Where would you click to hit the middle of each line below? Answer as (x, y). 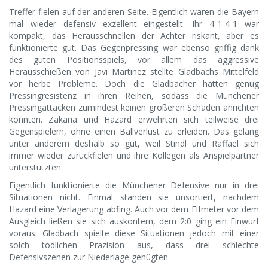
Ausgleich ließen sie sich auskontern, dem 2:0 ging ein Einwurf (134, 221)
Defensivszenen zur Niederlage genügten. (89, 257)
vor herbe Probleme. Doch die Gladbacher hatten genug (134, 84)
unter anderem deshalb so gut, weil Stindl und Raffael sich (134, 144)
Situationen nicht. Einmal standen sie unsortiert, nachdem (134, 197)
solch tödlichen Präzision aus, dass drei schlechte (134, 245)
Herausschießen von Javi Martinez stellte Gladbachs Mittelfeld (134, 72)
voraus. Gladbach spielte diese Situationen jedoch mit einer (134, 233)
